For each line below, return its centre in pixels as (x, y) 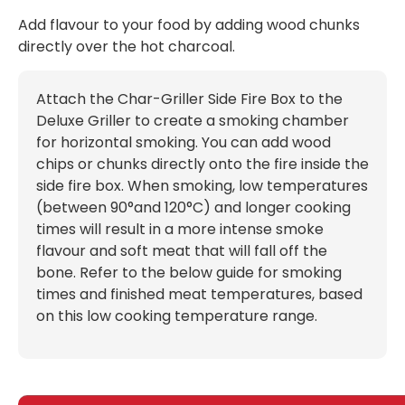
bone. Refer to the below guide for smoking (189, 273)
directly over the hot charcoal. (127, 46)
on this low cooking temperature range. (179, 316)
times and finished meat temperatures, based (199, 295)
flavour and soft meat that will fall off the (182, 251)
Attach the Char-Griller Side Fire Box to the (189, 99)
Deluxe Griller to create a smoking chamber (193, 121)
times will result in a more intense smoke (180, 230)
